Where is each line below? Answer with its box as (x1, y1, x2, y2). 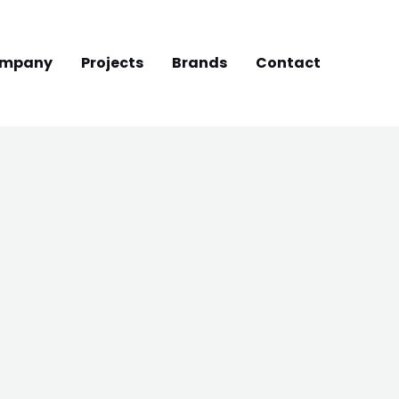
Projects (81, 53, 143, 74)
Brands (172, 53, 227, 74)
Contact (256, 53, 321, 74)
